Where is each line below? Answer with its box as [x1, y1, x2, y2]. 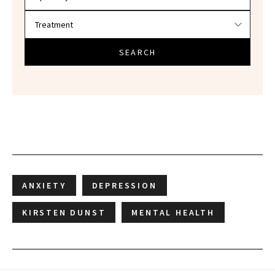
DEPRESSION [91, 180, 157, 192]
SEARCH [119, 47, 156, 58]
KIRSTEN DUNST [22, 207, 106, 219]
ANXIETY [22, 180, 66, 192]
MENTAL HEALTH [131, 207, 215, 219]
